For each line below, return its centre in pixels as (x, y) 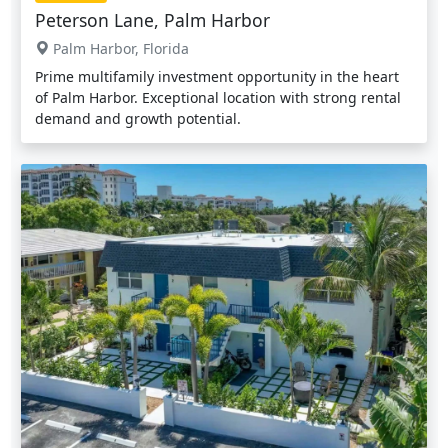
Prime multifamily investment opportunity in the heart (217, 76)
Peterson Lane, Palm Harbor (152, 19)
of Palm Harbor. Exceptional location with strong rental (218, 97)
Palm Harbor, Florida (119, 48)
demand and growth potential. (138, 118)
